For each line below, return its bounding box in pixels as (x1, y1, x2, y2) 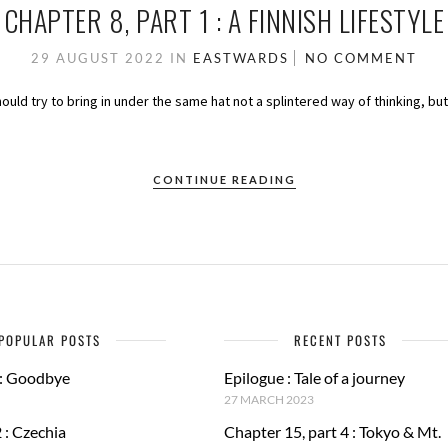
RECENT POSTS (293, 330, 387, 351)
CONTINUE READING (152, 173, 296, 187)
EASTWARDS (193, 50, 289, 67)
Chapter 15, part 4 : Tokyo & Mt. (223, 422, 441, 442)
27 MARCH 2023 (223, 392, 314, 408)
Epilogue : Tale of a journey (223, 368, 405, 388)
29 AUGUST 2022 (31, 50, 170, 67)
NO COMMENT (305, 50, 417, 67)
